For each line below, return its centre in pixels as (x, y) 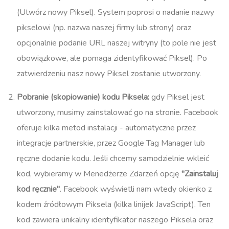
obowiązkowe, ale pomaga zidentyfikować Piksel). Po (112, 58)
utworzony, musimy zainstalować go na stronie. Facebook (118, 112)
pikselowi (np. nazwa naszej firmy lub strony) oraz (104, 27)
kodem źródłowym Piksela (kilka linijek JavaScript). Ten (114, 204)
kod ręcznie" (38, 189)
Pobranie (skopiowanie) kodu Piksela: (83, 97)
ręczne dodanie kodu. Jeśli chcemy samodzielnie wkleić (113, 158)
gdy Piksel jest (177, 97)
